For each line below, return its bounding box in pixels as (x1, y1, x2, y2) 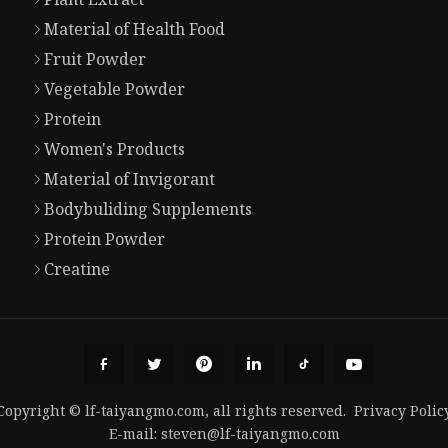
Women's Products (43, 138, 185, 161)
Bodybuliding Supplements (43, 198, 252, 221)
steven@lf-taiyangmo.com (160, 423, 340, 443)
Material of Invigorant (43, 168, 215, 191)
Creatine (43, 258, 110, 281)
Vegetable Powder (43, 78, 185, 101)
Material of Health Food (43, 18, 225, 41)
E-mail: (108, 423, 161, 443)
